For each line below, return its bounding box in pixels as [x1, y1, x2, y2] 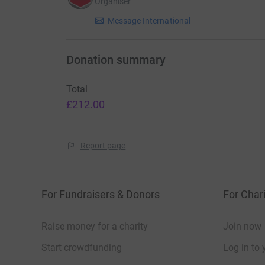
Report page [80, 140, 126, 150]
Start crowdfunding [41, 241, 122, 253]
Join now [223, 220, 261, 232]
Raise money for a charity [41, 220, 148, 232]
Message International [107, 15, 190, 25]
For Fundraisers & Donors [41, 188, 160, 201]
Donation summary [66, 52, 166, 67]
